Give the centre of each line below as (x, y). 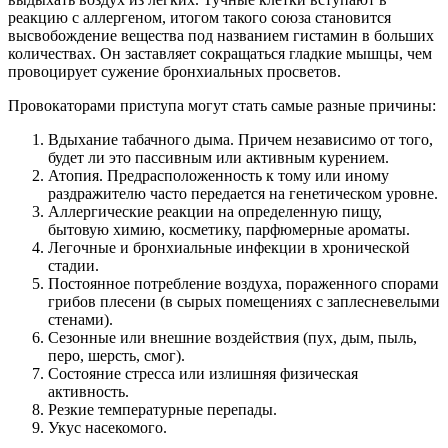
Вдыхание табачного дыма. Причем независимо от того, (240, 139)
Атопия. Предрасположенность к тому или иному (218, 175)
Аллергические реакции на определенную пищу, (215, 211)
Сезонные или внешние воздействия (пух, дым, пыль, (232, 337)
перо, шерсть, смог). (116, 355)
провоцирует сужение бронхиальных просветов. (174, 71)
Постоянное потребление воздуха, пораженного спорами (243, 283)
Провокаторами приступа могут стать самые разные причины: (222, 105)
